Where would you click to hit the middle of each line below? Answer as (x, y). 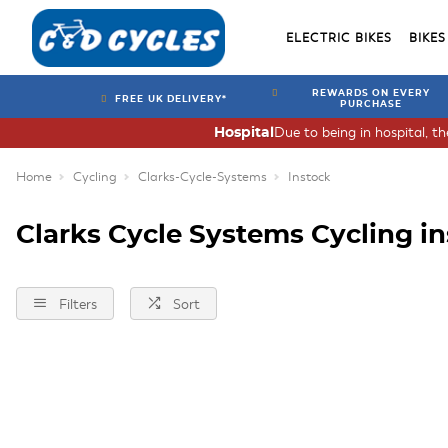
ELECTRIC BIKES (339, 37)
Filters (78, 304)
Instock (309, 177)
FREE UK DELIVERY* (171, 99)
